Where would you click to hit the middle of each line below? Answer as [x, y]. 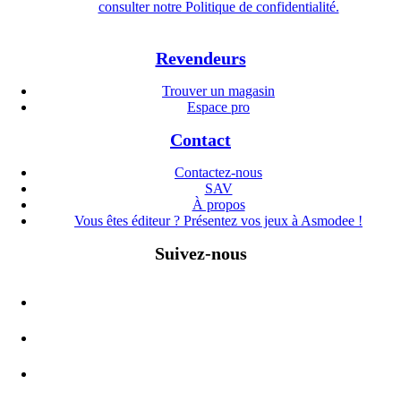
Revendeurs [200, 59]
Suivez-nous [200, 254]
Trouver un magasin [218, 91]
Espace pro [218, 107]
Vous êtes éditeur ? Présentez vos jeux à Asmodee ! [218, 221]
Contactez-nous [218, 173]
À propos [218, 205]
